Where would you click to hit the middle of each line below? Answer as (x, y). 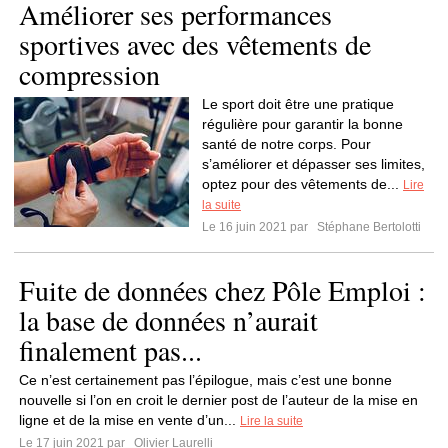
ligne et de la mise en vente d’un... (129, 420)
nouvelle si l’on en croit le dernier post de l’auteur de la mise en (218, 400)
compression (89, 74)
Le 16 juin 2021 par (258, 227)
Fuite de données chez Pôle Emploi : (222, 290)
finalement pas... (110, 350)
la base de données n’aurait (168, 320)
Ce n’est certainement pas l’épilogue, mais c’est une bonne (205, 380)
